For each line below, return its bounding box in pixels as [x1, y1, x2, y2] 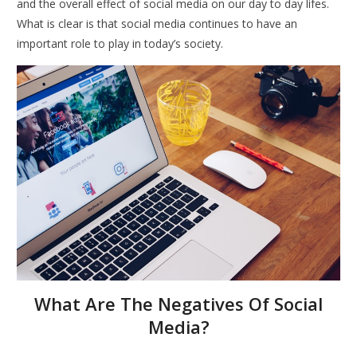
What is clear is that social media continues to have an [17, 15, 298, 31]
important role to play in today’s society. [17, 35, 224, 51]
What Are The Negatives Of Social [34, 292, 323, 316]
